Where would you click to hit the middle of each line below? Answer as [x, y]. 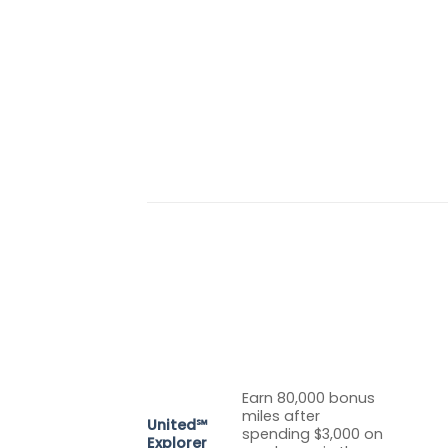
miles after [281, 415]
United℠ [177, 424]
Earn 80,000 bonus [309, 397]
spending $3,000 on [313, 433]
